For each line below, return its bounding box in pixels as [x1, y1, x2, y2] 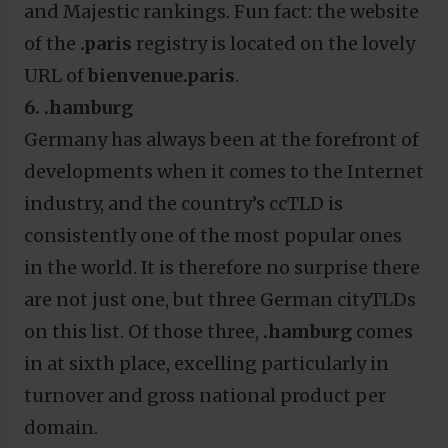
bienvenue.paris [88, 63, 235, 87]
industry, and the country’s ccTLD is [24, 191, 343, 215]
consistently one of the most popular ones [24, 223, 402, 247]
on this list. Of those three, [24, 319, 259, 343]
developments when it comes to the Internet [24, 159, 424, 183]
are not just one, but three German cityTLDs [24, 287, 416, 311]
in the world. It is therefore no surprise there [24, 255, 420, 279]
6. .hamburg [24, 95, 133, 119]
